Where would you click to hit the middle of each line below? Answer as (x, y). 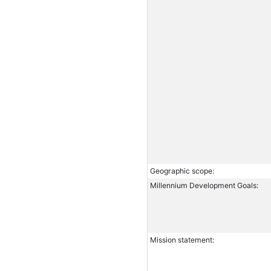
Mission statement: (182, 240)
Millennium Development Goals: (204, 186)
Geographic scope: (182, 171)
